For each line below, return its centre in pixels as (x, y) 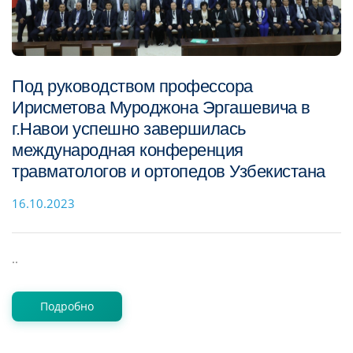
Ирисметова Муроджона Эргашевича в (161, 108)
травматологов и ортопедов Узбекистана (169, 172)
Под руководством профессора (132, 87)
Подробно (67, 307)
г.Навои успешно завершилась (129, 129)
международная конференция (128, 150)
